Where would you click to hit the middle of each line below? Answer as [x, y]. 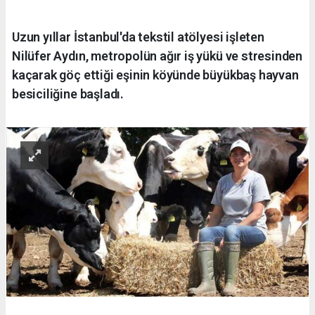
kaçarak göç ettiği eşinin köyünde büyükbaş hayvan [155, 75]
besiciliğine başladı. [68, 94]
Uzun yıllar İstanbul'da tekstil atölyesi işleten [138, 37]
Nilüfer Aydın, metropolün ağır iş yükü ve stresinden [157, 56]
